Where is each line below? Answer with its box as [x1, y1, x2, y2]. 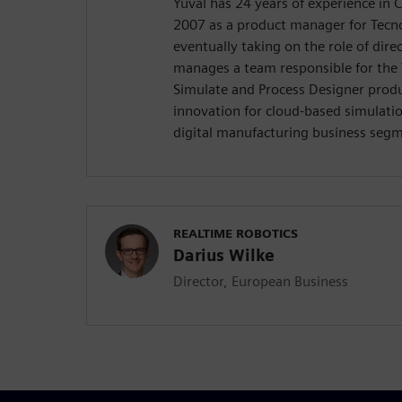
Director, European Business [173, 273, 348, 291]
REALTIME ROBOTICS [173, 226, 298, 241]
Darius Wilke [173, 246, 275, 266]
